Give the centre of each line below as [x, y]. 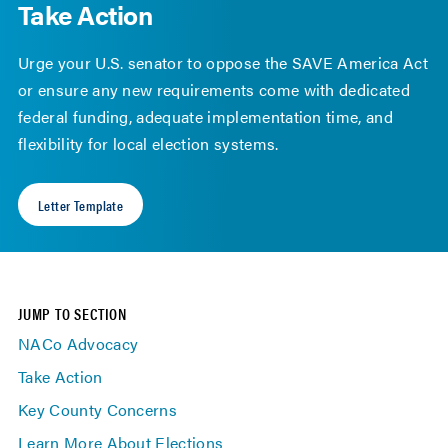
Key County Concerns [98, 410]
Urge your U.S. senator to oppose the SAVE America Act [223, 63]
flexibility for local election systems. [148, 144]
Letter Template [81, 204]
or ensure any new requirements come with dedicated [214, 90]
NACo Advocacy [78, 344]
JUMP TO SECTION [72, 314]
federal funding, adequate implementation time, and [206, 117]
